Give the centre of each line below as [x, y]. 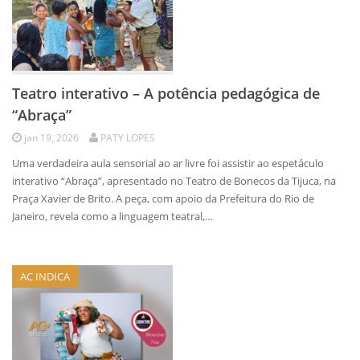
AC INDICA [45, 276]
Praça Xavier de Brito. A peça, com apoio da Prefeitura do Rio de [163, 198]
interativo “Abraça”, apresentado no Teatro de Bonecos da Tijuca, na [174, 181]
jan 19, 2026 [51, 138]
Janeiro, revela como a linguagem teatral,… [112, 216]
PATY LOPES [128, 138]
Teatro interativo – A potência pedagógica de [166, 93]
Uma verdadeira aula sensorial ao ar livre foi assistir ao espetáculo [168, 163]
